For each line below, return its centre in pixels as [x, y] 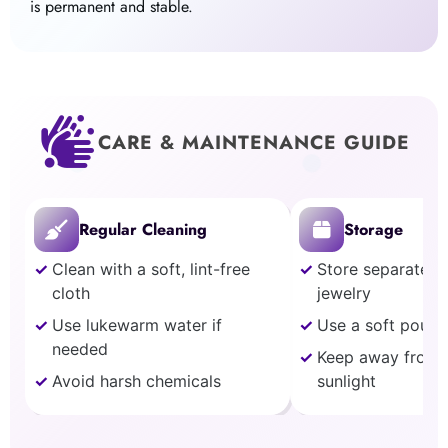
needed [80, 349]
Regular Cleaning [143, 230]
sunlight [347, 381]
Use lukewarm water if [137, 325]
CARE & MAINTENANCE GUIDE [254, 141]
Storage [374, 230]
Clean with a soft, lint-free [151, 269]
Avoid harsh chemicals [137, 381]
